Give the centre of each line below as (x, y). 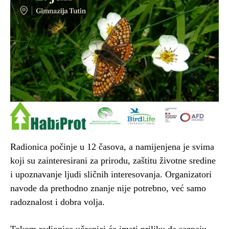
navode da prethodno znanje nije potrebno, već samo (108, 188)
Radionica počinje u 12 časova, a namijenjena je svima (112, 146)
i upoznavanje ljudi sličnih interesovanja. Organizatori (111, 174)
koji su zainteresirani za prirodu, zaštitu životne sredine (113, 160)
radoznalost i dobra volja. (58, 202)
